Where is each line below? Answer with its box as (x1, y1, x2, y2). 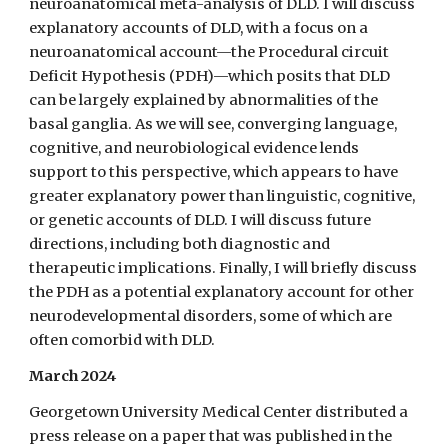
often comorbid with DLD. (29, 331, 219, 349)
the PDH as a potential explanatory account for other (29, 283, 415, 301)
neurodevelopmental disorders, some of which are (29, 307, 393, 325)
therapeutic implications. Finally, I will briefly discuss (29, 259, 418, 277)
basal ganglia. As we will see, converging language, (29, 115, 398, 133)
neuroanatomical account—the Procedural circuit (29, 43, 390, 61)
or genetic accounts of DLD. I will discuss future (29, 211, 372, 229)
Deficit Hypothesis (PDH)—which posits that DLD (29, 67, 391, 85)
